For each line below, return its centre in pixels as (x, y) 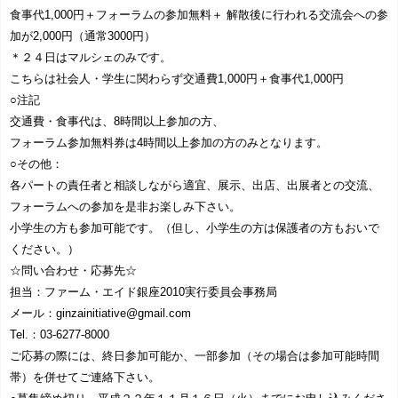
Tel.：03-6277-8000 (60, 335)
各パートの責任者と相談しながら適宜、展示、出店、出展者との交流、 (195, 186)
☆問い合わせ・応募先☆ (73, 271)
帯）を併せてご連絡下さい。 (85, 378)
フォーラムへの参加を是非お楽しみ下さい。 (125, 207)
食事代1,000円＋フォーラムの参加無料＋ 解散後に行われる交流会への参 (199, 15)
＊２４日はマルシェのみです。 (91, 58)
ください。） (44, 250)
